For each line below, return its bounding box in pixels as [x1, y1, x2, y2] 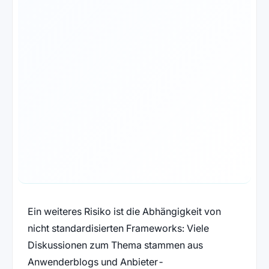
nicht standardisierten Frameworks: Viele [27, 222, 209, 235]
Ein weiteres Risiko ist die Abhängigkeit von [27, 205, 221, 218]
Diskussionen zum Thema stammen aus [27, 239, 203, 252]
